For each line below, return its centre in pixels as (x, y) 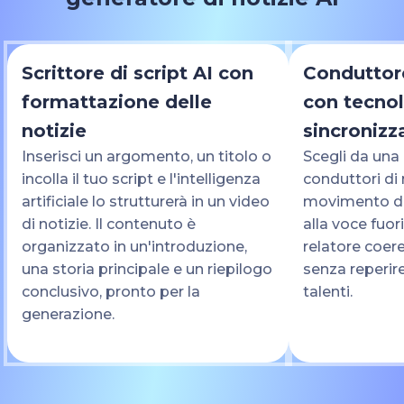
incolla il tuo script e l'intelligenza (141, 179)
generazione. (68, 314)
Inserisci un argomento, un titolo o (147, 156)
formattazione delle (117, 101)
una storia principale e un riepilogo (147, 269)
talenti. (328, 291)
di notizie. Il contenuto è (109, 224)
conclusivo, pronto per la (111, 291)
